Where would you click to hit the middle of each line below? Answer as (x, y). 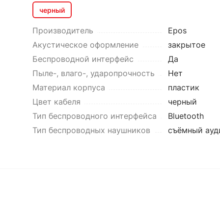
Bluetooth (186, 116)
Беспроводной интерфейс (83, 59)
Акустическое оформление (85, 45)
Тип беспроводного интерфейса (94, 116)
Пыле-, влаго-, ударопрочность (93, 73)
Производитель (63, 30)
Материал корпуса (69, 87)
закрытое (186, 45)
